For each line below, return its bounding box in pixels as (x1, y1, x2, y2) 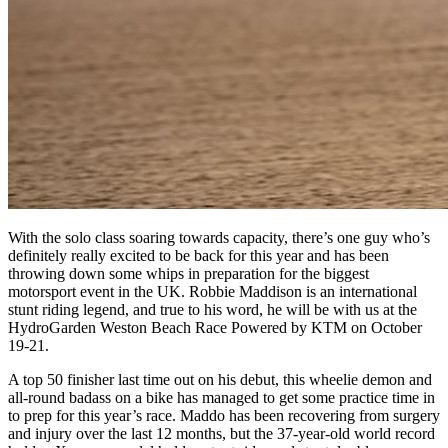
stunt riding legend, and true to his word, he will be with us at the (8, 300, 417, 318)
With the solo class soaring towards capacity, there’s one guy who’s (8, 228, 430, 246)
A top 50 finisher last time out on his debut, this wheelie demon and (8, 370, 432, 388)
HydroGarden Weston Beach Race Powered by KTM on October (8, 318, 422, 336)
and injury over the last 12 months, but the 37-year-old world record (8, 424, 435, 442)
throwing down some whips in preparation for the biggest (8, 264, 369, 282)
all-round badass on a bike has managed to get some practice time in (8, 388, 435, 406)
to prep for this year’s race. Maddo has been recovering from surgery (8, 406, 440, 424)
